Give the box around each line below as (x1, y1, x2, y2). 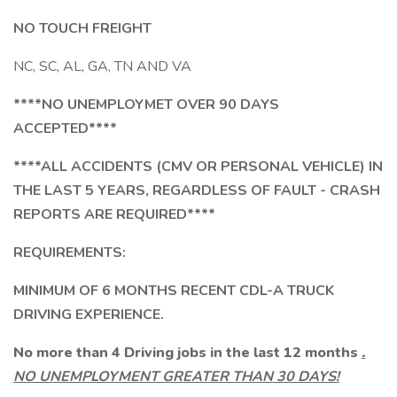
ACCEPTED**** (13, 119, 117, 138)
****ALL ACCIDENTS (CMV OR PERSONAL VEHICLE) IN (13, 157, 383, 176)
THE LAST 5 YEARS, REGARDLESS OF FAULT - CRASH (13, 181, 380, 200)
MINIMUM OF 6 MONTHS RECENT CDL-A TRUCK (13, 281, 334, 300)
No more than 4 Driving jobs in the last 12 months (13, 343, 362, 362)
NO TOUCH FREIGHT (13, 19, 152, 38)
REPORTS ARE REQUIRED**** (13, 205, 215, 224)
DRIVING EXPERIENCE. (13, 305, 164, 324)
